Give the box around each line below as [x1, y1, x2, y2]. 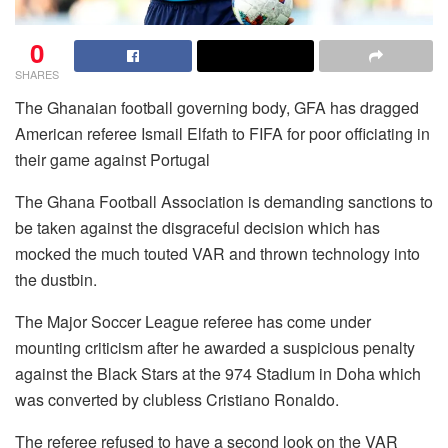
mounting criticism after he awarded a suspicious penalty [15, 335, 415, 359]
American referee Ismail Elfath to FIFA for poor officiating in [15, 121, 430, 145]
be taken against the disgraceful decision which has [15, 215, 380, 239]
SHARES [15, 65, 59, 82]
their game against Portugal [15, 147, 210, 171]
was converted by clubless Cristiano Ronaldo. [15, 387, 339, 411]
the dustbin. [15, 267, 97, 291]
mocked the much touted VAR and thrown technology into [15, 241, 420, 265]
